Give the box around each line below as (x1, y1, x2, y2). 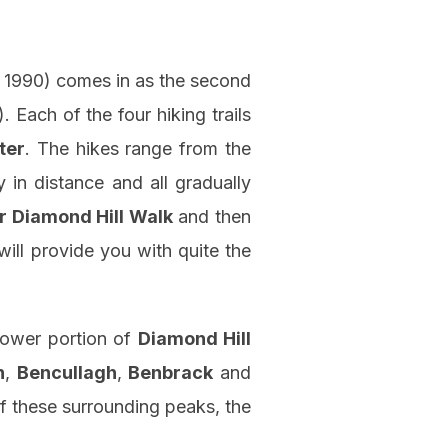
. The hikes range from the (24, 138, 252, 160)
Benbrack (128, 362, 214, 384)
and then (172, 206, 252, 228)
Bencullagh (16, 362, 117, 384)
